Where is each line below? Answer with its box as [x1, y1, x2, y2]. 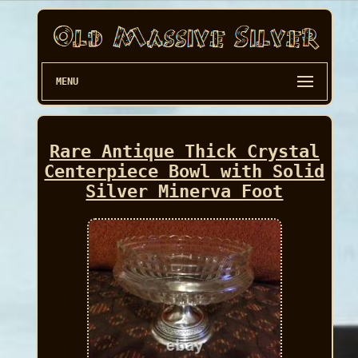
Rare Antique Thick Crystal [49, 141, 320, 162]
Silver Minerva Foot [86, 181, 284, 202]
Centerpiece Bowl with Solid [44, 161, 325, 182]
